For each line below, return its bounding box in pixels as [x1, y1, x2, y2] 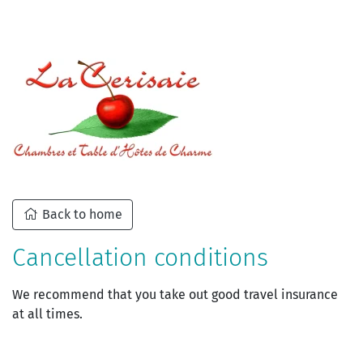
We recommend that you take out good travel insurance [12, 287, 338, 302]
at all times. [12, 306, 83, 322]
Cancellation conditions [12, 243, 268, 272]
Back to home [39, 207, 122, 222]
